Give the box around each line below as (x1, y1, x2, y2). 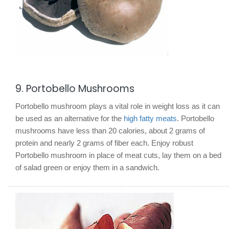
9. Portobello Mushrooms (15, 81, 134, 96)
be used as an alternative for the (15, 113, 124, 123)
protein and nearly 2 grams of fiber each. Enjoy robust (15, 138, 193, 147)
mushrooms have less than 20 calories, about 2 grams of (15, 126, 205, 135)
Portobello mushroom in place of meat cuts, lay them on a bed (15, 150, 221, 159)
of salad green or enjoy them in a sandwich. (15, 163, 159, 172)
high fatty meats (124, 113, 177, 123)
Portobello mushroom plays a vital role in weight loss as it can (15, 101, 220, 110)
